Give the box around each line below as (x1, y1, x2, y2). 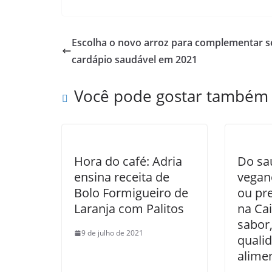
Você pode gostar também (74, 85, 268, 107)
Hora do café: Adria (74, 153, 182, 169)
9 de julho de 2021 (81, 228, 143, 238)
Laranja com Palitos (74, 200, 184, 217)
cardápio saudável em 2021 (72, 53, 197, 66)
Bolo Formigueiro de (74, 185, 188, 201)
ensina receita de (74, 169, 169, 185)
